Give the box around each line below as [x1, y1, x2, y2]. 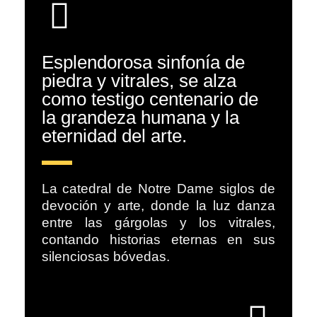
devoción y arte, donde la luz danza [41, 198, 276, 214]
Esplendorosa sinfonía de [41, 51, 245, 73]
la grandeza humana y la [41, 106, 239, 128]
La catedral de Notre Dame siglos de [41, 181, 276, 197]
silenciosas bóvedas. [41, 249, 170, 265]
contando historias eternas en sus [41, 232, 276, 248]
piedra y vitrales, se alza [41, 69, 236, 91]
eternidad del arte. [41, 125, 187, 146]
